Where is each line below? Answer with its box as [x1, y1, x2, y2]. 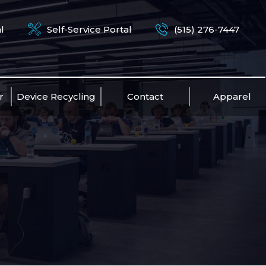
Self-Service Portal [47, 24, 132, 35]
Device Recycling [16, 90, 96, 102]
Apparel [213, 90, 251, 102]
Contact [126, 90, 163, 102]
